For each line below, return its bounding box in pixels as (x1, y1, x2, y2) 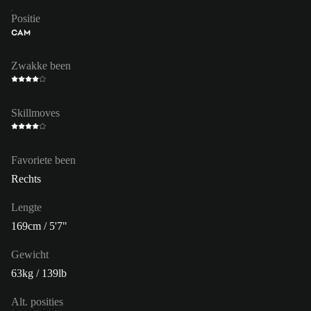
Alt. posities (11, 295, 63, 308)
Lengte (11, 201, 42, 213)
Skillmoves (11, 106, 60, 119)
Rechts (11, 172, 41, 185)
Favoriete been (11, 153, 76, 166)
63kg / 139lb (11, 267, 67, 279)
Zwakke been (11, 59, 71, 72)
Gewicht (11, 248, 49, 260)
